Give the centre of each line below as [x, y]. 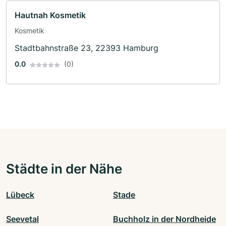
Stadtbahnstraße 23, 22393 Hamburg [87, 48]
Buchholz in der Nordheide [164, 219]
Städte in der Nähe [64, 169]
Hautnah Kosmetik [50, 15]
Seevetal [22, 219]
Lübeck [20, 195]
